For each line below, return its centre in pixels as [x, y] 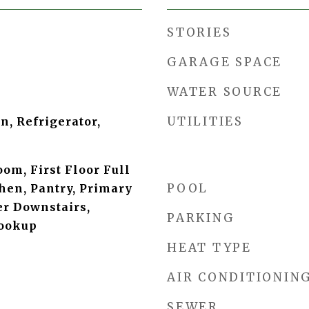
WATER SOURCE [225, 92]
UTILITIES [205, 121]
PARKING [201, 218]
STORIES [199, 32]
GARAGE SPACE [225, 62]
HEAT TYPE [209, 248]
